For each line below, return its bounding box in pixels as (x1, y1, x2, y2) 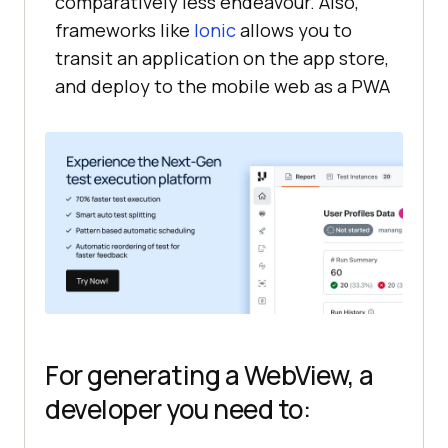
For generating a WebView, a (45, 357, 374, 394)
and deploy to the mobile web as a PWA (55, 73, 390, 98)
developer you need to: (45, 391, 310, 428)
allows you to (236, 17, 352, 42)
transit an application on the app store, (55, 45, 389, 70)
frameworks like (55, 17, 194, 42)
